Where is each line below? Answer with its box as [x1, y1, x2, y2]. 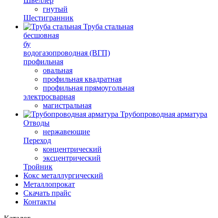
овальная [43, 66, 73, 74]
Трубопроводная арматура [120, 110, 207, 118]
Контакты [23, 198, 56, 206]
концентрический [43, 145, 102, 153]
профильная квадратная [43, 75, 122, 83]
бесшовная [23, 31, 59, 39]
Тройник [23, 163, 53, 171]
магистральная [43, 101, 91, 109]
